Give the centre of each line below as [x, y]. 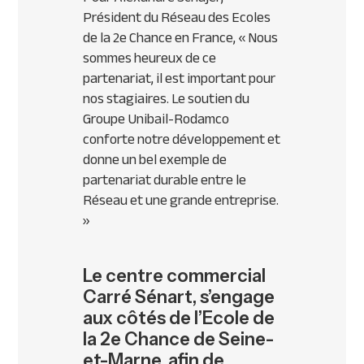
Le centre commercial [175, 276]
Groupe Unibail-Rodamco [156, 119]
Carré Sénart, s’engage [179, 297]
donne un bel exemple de [155, 160]
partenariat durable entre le [165, 180]
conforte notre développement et [182, 139]
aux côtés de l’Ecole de [179, 318]
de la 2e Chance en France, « [166, 38]
